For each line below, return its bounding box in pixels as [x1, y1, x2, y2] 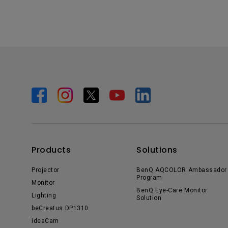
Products [32, 144, 71, 156]
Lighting [32, 191, 56, 199]
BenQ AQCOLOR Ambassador [136, 166, 227, 174]
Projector [32, 166, 60, 174]
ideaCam [32, 217, 59, 224]
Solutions [136, 144, 178, 156]
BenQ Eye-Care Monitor [136, 186, 208, 194]
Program [136, 174, 162, 181]
